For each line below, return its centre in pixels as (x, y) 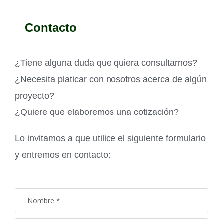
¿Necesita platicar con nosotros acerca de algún (111, 79)
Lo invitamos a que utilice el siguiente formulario (110, 138)
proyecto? (35, 95)
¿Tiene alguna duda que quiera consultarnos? (106, 62)
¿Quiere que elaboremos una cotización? (97, 112)
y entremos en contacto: (63, 155)
